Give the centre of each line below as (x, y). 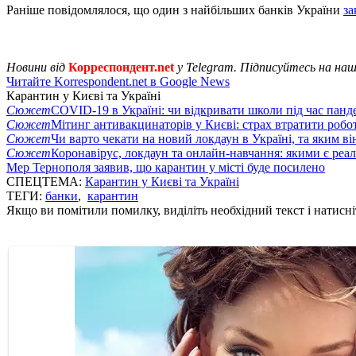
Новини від (37, 67)
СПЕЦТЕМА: (46, 181)
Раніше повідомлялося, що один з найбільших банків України (175, 10)
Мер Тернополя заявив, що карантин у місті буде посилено (166, 167)
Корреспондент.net (121, 67)
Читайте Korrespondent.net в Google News (118, 81)
